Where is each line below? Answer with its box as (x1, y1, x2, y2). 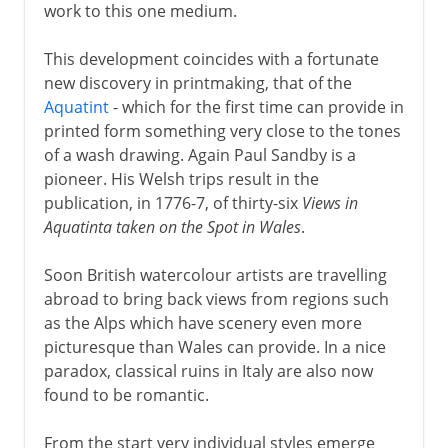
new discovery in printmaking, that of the (43, 71, 352, 94)
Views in (301, 191, 358, 214)
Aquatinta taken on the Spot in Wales (43, 215, 301, 238)
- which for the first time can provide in (108, 95, 404, 118)
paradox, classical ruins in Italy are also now (43, 359, 373, 382)
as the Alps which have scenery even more (43, 311, 362, 334)
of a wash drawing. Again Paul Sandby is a (43, 143, 356, 166)
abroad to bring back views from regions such (43, 287, 389, 310)
